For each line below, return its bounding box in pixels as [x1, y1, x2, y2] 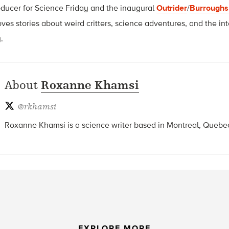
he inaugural [109, 3, 156, 13]
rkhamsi [24, 102, 56, 111]
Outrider [156, 3, 187, 13]
